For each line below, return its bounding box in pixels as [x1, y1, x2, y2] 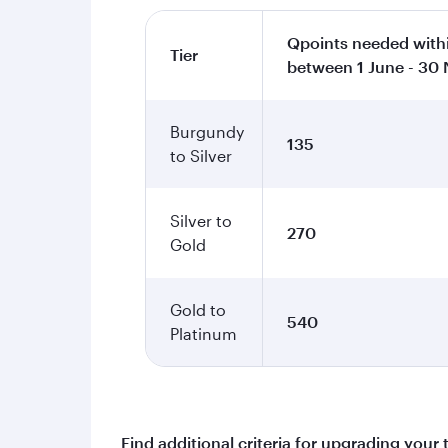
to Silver [170, 146, 232, 165]
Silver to [170, 211, 232, 230]
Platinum [170, 324, 237, 343]
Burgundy [170, 122, 244, 141]
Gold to [170, 300, 226, 319]
